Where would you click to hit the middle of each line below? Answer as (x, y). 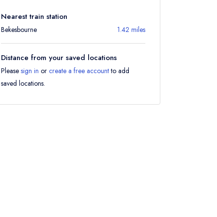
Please (11, 71)
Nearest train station (34, 16)
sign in (30, 71)
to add (119, 71)
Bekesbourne (19, 30)
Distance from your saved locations (59, 58)
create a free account (79, 71)
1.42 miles (131, 30)
